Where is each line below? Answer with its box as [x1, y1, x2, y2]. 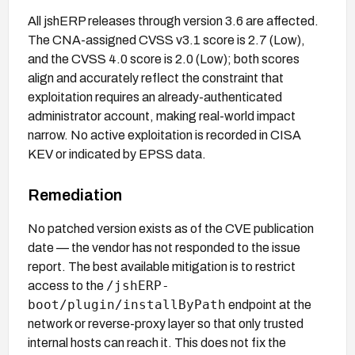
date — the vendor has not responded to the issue [28, 240, 300, 254]
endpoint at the [226, 297, 311, 311]
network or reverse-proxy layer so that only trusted [28, 316, 303, 330]
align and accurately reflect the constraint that [28, 71, 284, 85]
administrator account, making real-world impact [28, 109, 296, 123]
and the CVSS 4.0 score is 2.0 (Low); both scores [28, 52, 300, 66]
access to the [28, 278, 106, 292]
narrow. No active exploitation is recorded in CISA [28, 128, 301, 142]
